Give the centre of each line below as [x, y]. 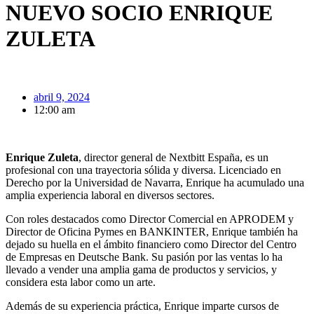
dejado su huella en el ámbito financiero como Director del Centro [151, 244]
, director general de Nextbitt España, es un [173, 157]
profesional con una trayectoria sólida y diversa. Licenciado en [143, 170]
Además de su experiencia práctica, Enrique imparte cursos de [142, 306]
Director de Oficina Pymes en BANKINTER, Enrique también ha [152, 231]
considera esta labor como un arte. [81, 282]
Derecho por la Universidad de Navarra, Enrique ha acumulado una [155, 182]
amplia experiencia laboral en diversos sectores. [110, 195]
